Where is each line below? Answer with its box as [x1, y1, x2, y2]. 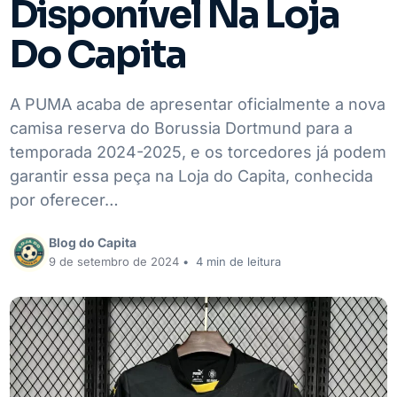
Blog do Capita [49, 235, 136, 251]
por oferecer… [10, 190, 119, 209]
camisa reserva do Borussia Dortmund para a [10, 118, 353, 137]
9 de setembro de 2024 [49, 254, 179, 269]
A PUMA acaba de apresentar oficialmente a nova [10, 94, 385, 113]
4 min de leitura [196, 254, 281, 269]
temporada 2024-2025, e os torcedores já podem [10, 142, 386, 161]
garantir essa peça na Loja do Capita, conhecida [10, 166, 373, 185]
